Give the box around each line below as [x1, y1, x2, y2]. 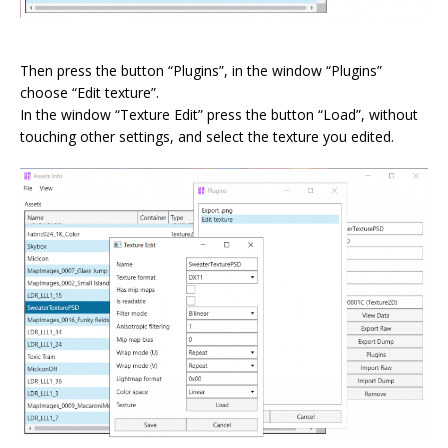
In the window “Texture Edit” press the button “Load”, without [20, 104, 418, 124]
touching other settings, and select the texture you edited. [20, 126, 394, 146]
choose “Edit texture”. [20, 82, 159, 102]
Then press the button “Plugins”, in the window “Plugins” [20, 60, 382, 80]
